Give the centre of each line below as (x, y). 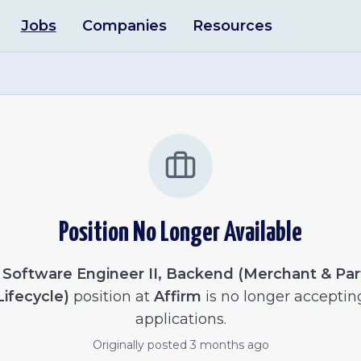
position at (109, 297)
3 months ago (229, 345)
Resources (232, 26)
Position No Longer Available (180, 233)
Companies (124, 26)
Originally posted (141, 345)
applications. (180, 319)
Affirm (177, 297)
